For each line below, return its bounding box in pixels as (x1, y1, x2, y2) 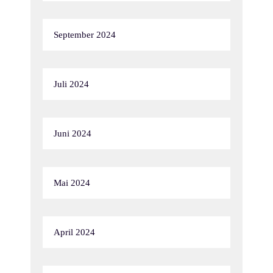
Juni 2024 (54, 129, 91, 138)
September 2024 (54, 30, 116, 40)
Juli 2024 (54, 79, 89, 89)
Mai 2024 (54, 178, 90, 188)
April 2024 (54, 227, 95, 237)
